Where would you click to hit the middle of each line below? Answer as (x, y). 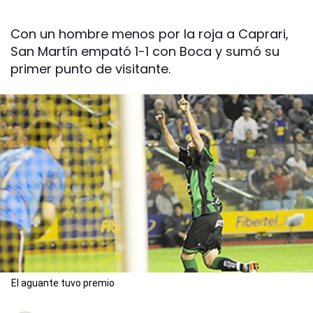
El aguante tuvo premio (63, 283)
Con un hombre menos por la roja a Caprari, (150, 34)
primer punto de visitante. (90, 69)
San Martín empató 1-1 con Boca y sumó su (145, 51)
